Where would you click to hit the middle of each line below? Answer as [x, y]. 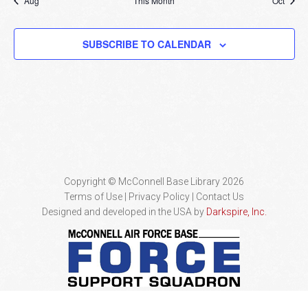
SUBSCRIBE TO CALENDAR [146, 44]
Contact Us [220, 197]
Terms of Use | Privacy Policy [127, 197]
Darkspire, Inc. [236, 212]
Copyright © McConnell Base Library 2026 [154, 182]
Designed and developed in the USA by [124, 212]
